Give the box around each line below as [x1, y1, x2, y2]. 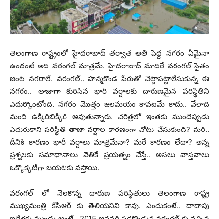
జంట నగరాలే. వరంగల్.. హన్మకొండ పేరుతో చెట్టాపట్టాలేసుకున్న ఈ [10, 73, 209, 83]
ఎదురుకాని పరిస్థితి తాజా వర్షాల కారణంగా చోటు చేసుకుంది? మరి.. [10, 124, 209, 134]
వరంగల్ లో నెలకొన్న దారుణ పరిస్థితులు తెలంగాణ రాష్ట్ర [10, 188, 209, 197]
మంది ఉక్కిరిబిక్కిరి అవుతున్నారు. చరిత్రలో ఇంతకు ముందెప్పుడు [10, 111, 209, 121]
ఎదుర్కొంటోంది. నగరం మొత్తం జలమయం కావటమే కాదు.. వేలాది [10, 99, 209, 109]
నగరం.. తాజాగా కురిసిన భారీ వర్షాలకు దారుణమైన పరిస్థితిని [10, 86, 209, 96]
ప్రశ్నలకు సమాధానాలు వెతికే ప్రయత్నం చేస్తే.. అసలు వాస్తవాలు [10, 150, 209, 159]
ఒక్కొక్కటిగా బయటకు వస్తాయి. [10, 162, 99, 172]
